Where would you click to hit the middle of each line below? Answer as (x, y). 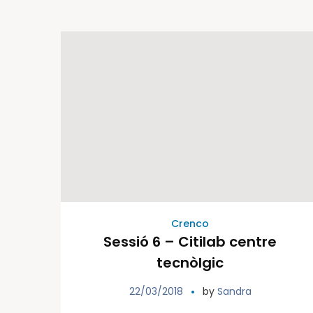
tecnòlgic (190, 263)
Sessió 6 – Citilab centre (190, 242)
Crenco (190, 224)
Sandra (234, 292)
